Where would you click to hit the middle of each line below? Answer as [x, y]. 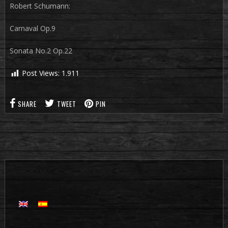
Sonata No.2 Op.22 [41, 51]
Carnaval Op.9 [32, 28]
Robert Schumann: [40, 6]
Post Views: [40, 73]
